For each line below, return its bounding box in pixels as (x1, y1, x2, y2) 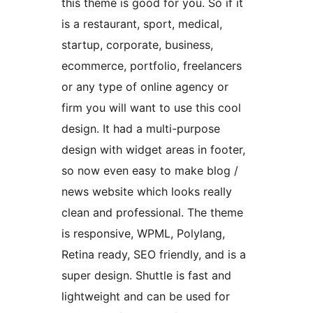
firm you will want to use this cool (61, 101, 241, 115)
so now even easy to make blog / (61, 163, 238, 178)
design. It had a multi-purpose (61, 122, 220, 136)
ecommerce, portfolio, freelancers (61, 59, 242, 73)
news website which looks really (61, 184, 232, 199)
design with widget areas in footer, (61, 143, 245, 157)
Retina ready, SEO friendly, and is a (61, 247, 246, 262)
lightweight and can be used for (61, 289, 230, 304)
